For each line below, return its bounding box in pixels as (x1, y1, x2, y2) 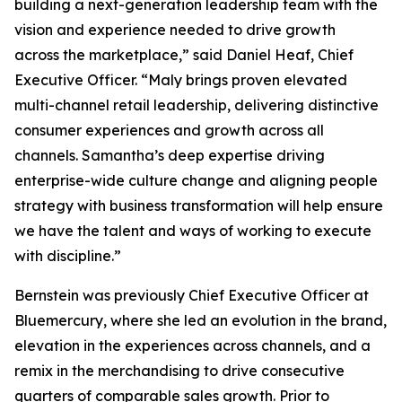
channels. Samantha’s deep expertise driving (14, 146, 325, 164)
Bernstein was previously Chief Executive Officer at (14, 286, 369, 304)
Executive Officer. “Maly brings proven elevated (14, 71, 347, 89)
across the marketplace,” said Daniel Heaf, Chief (14, 46, 354, 64)
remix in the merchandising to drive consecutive (14, 362, 345, 380)
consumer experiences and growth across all (14, 121, 324, 139)
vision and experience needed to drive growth (14, 21, 336, 39)
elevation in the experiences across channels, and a (14, 336, 371, 354)
